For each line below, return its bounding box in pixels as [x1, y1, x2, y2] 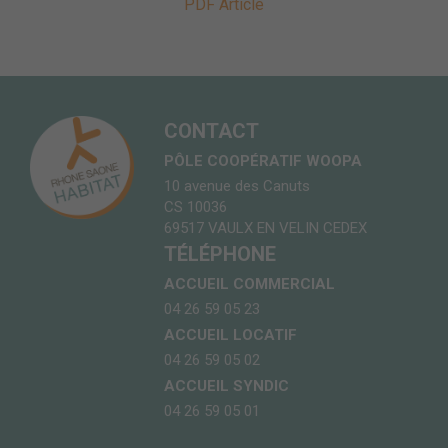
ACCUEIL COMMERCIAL [164, 274, 336, 293]
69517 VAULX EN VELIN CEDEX [164, 218, 368, 237]
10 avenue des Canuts [164, 176, 311, 195]
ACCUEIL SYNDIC [164, 376, 290, 395]
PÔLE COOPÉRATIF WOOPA [164, 151, 363, 170]
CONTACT [164, 118, 260, 143]
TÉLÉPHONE [164, 241, 277, 266]
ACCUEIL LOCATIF [164, 325, 298, 344]
